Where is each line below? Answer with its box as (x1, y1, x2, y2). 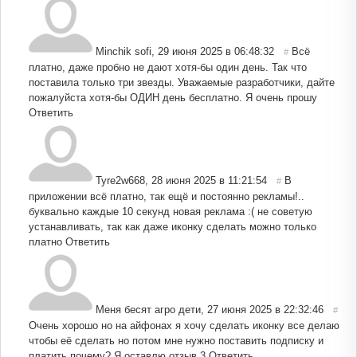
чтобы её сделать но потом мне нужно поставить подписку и (29, 334, 324, 347)
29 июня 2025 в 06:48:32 (158, 45, 274, 57)
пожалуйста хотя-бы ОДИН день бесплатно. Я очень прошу (29, 91, 317, 104)
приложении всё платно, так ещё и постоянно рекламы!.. (29, 190, 304, 202)
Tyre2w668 (96, 174, 145, 186)
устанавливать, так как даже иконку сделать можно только (29, 220, 316, 233)
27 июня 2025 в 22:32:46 (207, 303, 324, 316)
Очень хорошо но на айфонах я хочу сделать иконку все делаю (29, 319, 339, 331)
